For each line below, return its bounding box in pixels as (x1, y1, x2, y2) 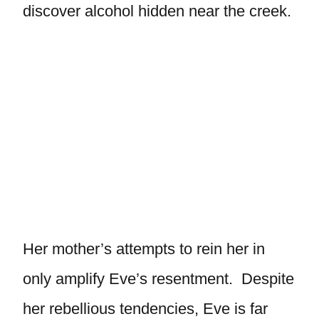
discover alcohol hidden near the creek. (23, 2, 291, 20)
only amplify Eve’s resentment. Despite (23, 270, 294, 288)
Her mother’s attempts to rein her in (23, 240, 265, 258)
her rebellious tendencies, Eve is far (23, 300, 268, 318)
